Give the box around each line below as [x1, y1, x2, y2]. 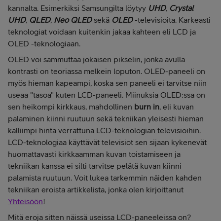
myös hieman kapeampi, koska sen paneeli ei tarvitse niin [8, 78, 207, 88]
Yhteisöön [8, 197, 43, 206]
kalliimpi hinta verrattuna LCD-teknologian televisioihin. [8, 126, 201, 135]
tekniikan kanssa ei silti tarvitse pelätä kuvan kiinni [8, 161, 182, 171]
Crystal [169, 3, 193, 13]
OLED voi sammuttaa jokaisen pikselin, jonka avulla [8, 55, 185, 64]
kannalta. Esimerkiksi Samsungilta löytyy [8, 3, 148, 13]
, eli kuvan [159, 102, 194, 111]
